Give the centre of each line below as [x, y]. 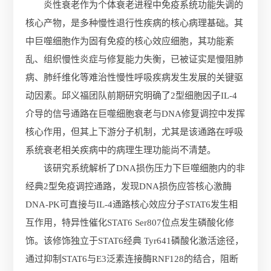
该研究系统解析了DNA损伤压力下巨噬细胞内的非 [145, 168]
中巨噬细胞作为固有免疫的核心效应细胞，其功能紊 [130, 41]
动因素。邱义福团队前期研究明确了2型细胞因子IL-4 [132, 96]
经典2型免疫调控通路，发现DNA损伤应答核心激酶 [129, 186]
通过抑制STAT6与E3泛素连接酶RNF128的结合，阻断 [132, 259]
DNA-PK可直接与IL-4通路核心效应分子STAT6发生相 [132, 204]
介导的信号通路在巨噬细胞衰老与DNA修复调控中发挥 [135, 114]
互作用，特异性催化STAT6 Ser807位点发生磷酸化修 [130, 223]
